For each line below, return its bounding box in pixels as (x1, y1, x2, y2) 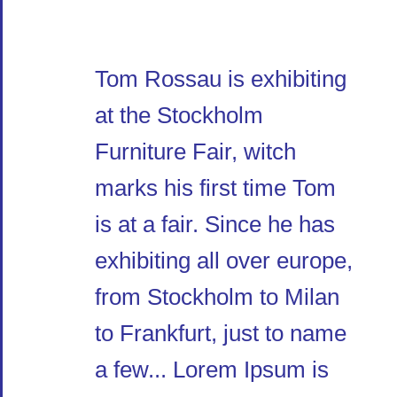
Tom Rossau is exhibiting (95, 66, 346, 92)
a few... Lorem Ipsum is (95, 356, 329, 383)
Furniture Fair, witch (95, 138, 296, 165)
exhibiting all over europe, (95, 247, 353, 274)
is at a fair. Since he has (95, 211, 335, 237)
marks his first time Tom (95, 175, 336, 201)
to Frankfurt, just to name (95, 320, 346, 346)
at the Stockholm (95, 102, 263, 128)
